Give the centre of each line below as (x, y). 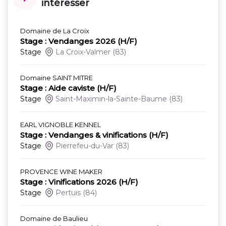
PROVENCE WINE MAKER (61, 172)
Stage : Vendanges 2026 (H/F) (79, 41)
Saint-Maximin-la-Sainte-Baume (111, 99)
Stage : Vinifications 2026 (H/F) (79, 182)
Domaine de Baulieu (54, 218)
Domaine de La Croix (55, 31)
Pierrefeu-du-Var (85, 146)
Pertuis (68, 193)
